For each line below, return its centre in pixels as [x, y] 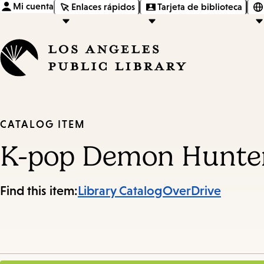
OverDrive [192, 191]
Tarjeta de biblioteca [200, 6]
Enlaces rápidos [103, 6]
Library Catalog [120, 191]
